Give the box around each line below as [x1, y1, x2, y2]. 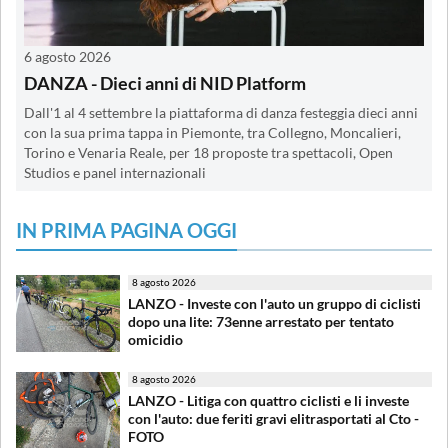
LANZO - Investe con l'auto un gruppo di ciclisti [128, 294, 421, 312]
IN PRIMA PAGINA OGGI [16, 217, 237, 242]
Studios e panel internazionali [24, 164, 206, 181]
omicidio [128, 330, 183, 348]
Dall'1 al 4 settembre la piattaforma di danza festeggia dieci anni [24, 104, 418, 121]
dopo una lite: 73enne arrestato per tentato [128, 312, 394, 330]
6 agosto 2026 [24, 47, 111, 65]
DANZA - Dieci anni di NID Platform [24, 71, 306, 94]
